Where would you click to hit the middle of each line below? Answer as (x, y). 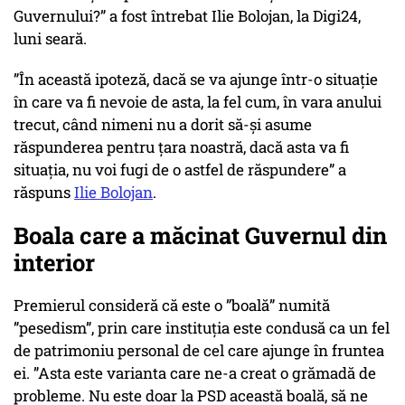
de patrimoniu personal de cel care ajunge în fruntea (199, 351)
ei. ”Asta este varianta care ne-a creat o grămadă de (195, 373)
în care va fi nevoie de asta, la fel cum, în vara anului (198, 102)
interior (54, 263)
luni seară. (52, 39)
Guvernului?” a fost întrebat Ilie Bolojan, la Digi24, (187, 16)
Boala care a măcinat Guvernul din (200, 235)
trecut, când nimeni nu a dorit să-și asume (163, 125)
